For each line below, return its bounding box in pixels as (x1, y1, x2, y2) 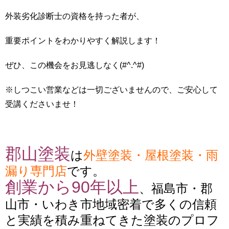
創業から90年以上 (5, 178, 139, 197)
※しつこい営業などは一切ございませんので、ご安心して (5, 85, 218, 95)
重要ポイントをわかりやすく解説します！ (5, 36, 161, 45)
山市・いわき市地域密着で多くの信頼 (5, 197, 217, 212)
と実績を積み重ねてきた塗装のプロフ (5, 213, 219, 227)
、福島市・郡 (139, 181, 213, 196)
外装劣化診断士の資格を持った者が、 (5, 12, 144, 21)
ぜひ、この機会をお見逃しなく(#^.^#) (5, 61, 144, 70)
